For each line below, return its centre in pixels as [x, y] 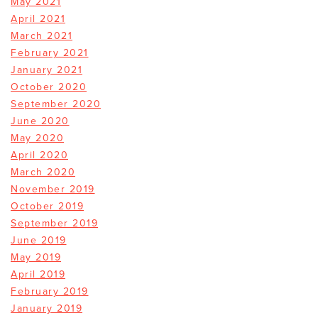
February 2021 [50, 53]
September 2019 [54, 224]
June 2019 [39, 241]
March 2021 [42, 36]
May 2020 [37, 138]
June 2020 [40, 121]
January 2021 [46, 70]
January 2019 [46, 309]
